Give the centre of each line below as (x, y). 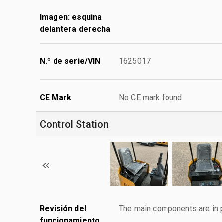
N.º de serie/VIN (70, 61)
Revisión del (63, 208)
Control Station (74, 124)
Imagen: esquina (71, 17)
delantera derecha (75, 29)
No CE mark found (151, 97)
